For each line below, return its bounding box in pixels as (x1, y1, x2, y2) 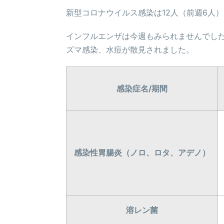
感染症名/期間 (116, 83, 167, 93)
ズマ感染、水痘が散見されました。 (66, 44, 194, 54)
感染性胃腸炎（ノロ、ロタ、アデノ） (74, 147, 210, 157)
